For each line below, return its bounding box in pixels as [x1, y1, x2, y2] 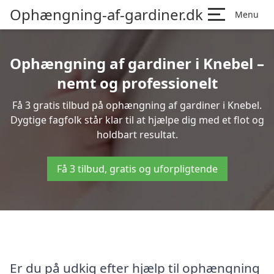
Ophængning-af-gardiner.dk [10, 4, 203, 24]
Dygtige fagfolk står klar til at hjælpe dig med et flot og [10, 113, 264, 127]
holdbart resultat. [96, 128, 178, 141]
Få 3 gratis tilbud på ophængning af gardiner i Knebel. [12, 98, 262, 112]
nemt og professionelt [56, 73, 218, 93]
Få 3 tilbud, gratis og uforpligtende [56, 162, 218, 176]
